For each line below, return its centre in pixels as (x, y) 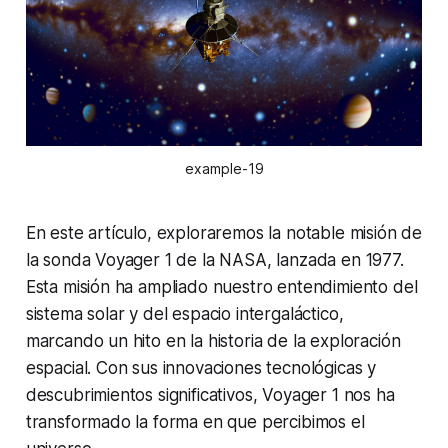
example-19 (224, 169)
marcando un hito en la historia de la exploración (213, 341)
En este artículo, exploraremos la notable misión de (224, 233)
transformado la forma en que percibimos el (195, 422)
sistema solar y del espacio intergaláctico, (184, 314)
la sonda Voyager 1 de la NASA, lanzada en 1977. (214, 260)
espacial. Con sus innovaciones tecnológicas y (201, 368)
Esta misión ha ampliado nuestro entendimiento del (221, 287)
